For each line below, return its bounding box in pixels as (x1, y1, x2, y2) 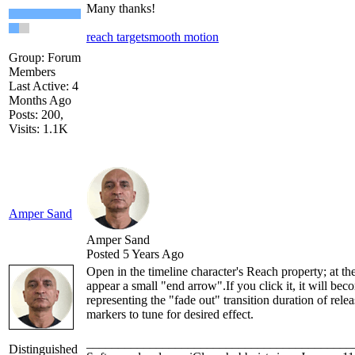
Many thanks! (86, 2, 158, 16)
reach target (86, 30, 144, 44)
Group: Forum (9, 51, 81, 65)
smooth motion (144, 30, 219, 44)
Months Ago (9, 94, 71, 108)
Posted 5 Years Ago (86, 247, 184, 261)
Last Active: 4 (9, 79, 78, 94)
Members (9, 65, 55, 79)
